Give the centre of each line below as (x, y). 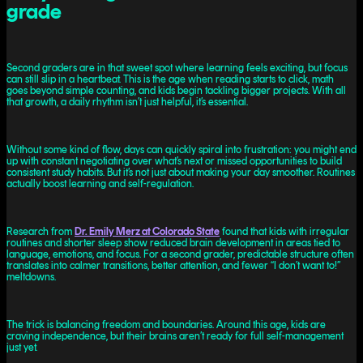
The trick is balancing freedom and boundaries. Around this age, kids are (166, 324)
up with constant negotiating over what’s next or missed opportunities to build (174, 160)
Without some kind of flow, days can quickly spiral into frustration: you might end (181, 149)
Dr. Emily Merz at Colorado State (147, 231)
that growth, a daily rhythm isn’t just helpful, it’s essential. (127, 101)
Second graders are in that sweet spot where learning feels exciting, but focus (177, 67)
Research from (41, 231)
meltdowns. (31, 276)
